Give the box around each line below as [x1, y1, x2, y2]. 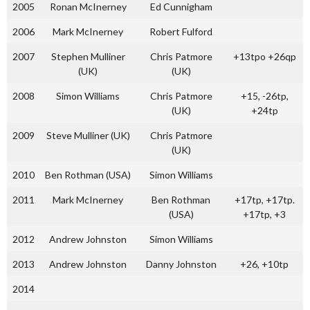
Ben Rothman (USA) [45, 168, 131, 181]
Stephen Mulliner [51, 50, 125, 62]
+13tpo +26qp [232, 50, 296, 62]
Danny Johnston [145, 257, 217, 270]
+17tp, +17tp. [234, 193, 295, 206]
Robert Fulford [149, 25, 212, 37]
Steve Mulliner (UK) [46, 129, 130, 141]
